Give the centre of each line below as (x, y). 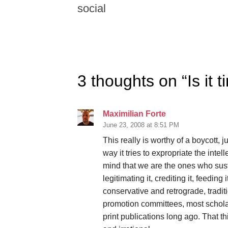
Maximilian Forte (134, 114)
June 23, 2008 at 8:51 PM (141, 125)
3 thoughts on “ (132, 81)
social (92, 9)
